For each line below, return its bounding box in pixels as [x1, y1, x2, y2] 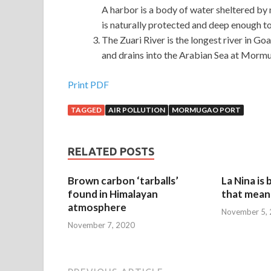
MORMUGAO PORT [172, 105, 241, 115]
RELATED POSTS [68, 145, 154, 158]
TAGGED [71, 105, 102, 115]
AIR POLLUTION [108, 105, 165, 115]
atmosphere [68, 201, 126, 214]
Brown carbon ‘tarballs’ [68, 174, 178, 188]
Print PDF [68, 79, 109, 91]
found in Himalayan [68, 188, 158, 201]
